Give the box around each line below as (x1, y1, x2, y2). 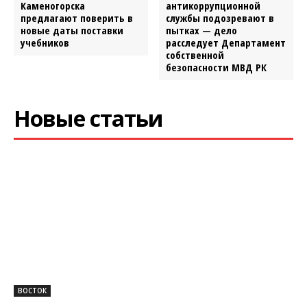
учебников (21, 36, 69, 50)
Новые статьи (14, 103, 163, 134)
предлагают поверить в (21, 11, 133, 25)
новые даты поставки (21, 23, 123, 38)
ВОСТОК (18, 286, 47, 296)
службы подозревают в (166, 11, 275, 25)
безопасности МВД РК (166, 60, 267, 75)
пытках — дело (166, 23, 238, 38)
